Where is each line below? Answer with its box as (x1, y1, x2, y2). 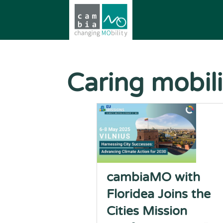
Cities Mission (106, 204, 187, 219)
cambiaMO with (106, 170, 200, 185)
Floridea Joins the (106, 187, 211, 202)
